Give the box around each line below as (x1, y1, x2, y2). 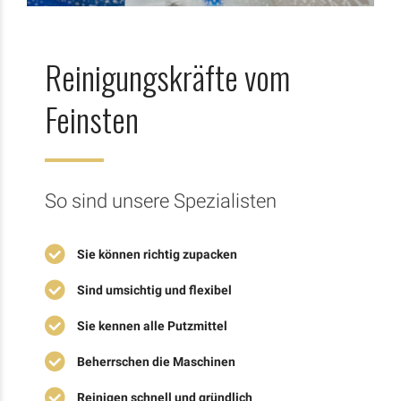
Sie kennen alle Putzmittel (77, 318, 227, 333)
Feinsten (45, 95, 139, 144)
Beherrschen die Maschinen (77, 354, 235, 369)
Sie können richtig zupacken (77, 246, 237, 261)
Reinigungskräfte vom (45, 53, 290, 102)
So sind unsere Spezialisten (45, 188, 277, 212)
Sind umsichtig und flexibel (77, 282, 232, 297)
